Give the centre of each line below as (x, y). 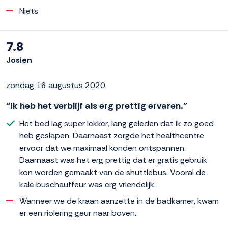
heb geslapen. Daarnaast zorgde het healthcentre (112, 135)
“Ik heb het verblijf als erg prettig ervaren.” (97, 106)
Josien (19, 60)
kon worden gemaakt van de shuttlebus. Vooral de (112, 172)
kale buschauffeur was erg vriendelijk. (88, 184)
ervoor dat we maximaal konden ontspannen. (103, 148)
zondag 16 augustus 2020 (56, 85)
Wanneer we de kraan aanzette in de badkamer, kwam (119, 201)
